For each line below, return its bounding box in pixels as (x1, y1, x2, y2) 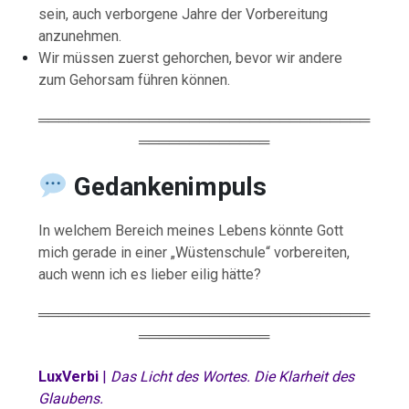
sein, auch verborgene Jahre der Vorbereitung (38, 5, 329, 23)
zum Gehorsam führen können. (38, 70, 231, 89)
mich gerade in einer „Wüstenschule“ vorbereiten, (38, 243, 351, 261)
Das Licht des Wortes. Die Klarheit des (110, 367, 355, 385)
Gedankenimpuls (73, 171, 267, 202)
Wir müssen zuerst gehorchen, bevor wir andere (38, 48, 343, 67)
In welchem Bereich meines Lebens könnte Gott (38, 221, 344, 239)
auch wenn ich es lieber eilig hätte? (38, 265, 262, 283)
